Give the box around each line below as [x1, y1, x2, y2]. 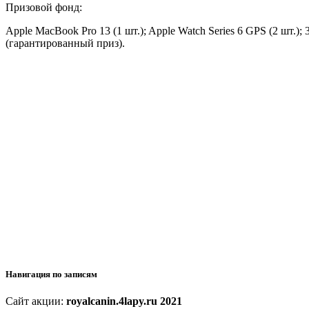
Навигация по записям [6, 268, 97, 279]
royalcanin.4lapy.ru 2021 [66, 295, 182, 307]
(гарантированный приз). [6, 37, 125, 49]
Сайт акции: [6, 295, 66, 307]
